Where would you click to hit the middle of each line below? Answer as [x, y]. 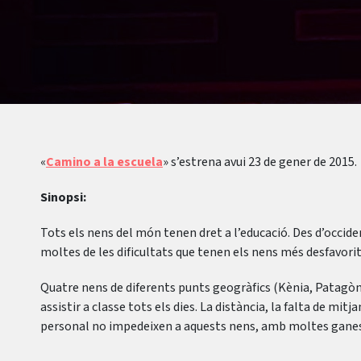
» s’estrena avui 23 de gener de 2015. [260, 162]
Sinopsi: [63, 197]
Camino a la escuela [104, 162]
